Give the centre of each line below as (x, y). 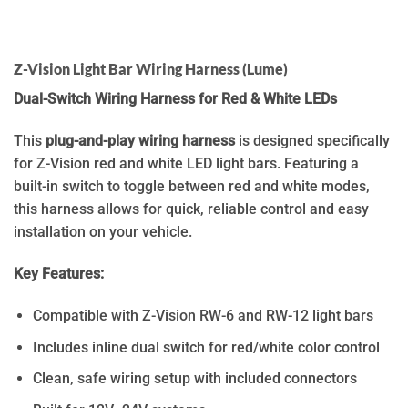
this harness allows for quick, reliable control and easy (191, 209)
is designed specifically (312, 141)
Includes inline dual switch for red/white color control (206, 347)
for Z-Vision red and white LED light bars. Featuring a (186, 164)
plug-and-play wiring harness (140, 141)
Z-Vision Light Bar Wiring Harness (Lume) (151, 69)
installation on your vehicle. (103, 232)
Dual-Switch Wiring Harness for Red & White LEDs (175, 99)
